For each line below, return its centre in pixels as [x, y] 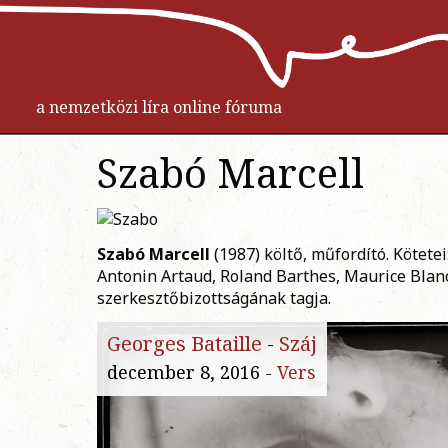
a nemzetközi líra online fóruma [159, 106]
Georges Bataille [184, 344]
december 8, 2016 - [192, 372]
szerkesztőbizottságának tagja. [214, 298]
